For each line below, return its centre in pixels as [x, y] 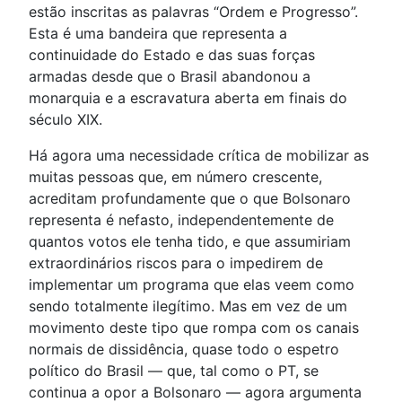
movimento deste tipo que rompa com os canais [194, 328]
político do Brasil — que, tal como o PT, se [174, 371]
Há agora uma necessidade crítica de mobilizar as [199, 156]
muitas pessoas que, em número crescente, [175, 177]
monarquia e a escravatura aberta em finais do [188, 98]
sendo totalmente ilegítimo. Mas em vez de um [188, 306]
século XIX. [66, 120]
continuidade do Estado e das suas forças [172, 55]
